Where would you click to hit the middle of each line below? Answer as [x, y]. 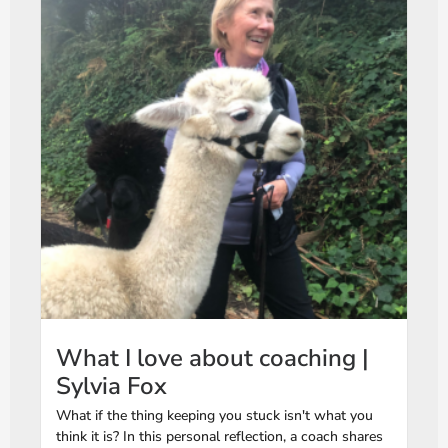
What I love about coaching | [212, 358]
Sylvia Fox [111, 386]
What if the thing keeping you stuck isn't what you [214, 416]
